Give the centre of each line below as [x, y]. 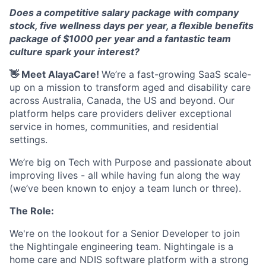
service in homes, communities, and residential [114, 126]
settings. [28, 139]
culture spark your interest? [75, 51]
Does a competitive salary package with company [124, 12]
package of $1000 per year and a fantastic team [120, 38]
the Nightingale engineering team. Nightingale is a [121, 246]
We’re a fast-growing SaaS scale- [176, 74]
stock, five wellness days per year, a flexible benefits [132, 25]
